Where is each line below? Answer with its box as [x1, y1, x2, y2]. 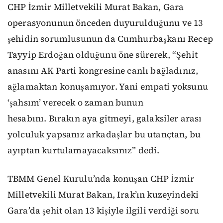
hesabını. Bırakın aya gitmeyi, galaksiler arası [7, 112, 202, 124]
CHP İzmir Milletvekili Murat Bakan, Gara [7, 1, 184, 13]
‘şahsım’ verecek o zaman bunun [7, 97, 143, 109]
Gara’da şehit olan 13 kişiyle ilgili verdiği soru [7, 204, 199, 217]
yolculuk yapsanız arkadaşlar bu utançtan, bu [7, 128, 201, 140]
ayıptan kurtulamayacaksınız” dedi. [7, 144, 160, 156]
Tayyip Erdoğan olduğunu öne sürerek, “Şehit [7, 49, 198, 61]
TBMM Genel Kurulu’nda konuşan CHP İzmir [7, 172, 195, 185]
